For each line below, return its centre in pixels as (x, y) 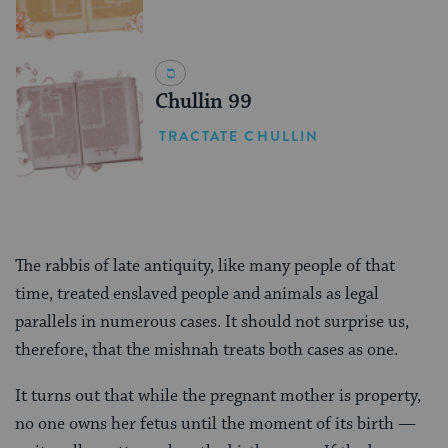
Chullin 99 (203, 102)
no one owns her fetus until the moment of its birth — (215, 423)
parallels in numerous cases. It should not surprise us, (212, 321)
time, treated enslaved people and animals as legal (197, 293)
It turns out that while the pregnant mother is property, (218, 395)
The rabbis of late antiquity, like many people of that (205, 265)
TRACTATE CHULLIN (239, 136)
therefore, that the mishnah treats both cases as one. (206, 349)
